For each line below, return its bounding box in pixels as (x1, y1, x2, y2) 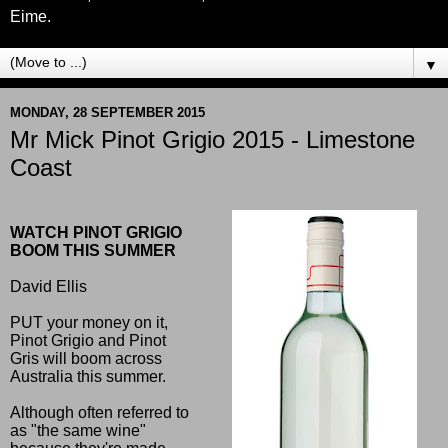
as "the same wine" (10, 421, 146, 439)
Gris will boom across (10, 349, 162, 367)
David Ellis (10, 277, 87, 295)
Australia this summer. (10, 367, 166, 385)
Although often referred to (10, 403, 189, 421)
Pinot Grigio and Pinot (10, 331, 166, 349)
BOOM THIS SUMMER (10, 241, 176, 259)
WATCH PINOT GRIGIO (10, 223, 182, 241)
